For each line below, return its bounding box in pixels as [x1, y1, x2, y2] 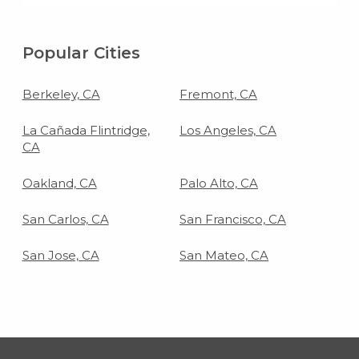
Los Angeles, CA [179, 123, 276, 139]
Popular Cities [22, 43, 140, 63]
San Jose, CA [22, 248, 99, 264]
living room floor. [254, 7, 342, 21]
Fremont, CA [179, 87, 257, 103]
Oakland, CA [22, 175, 97, 192]
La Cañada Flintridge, [22, 123, 150, 139]
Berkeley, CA [22, 87, 100, 103]
